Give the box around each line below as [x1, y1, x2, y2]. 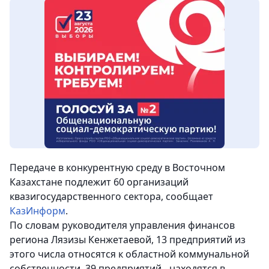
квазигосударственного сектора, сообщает [10, 190, 213, 204]
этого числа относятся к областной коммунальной [10, 247, 249, 261]
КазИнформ [10, 204, 65, 218]
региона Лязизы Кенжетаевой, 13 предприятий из [10, 233, 246, 247]
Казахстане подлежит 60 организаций [10, 175, 189, 189]
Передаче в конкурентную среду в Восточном [10, 161, 225, 175]
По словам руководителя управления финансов [10, 219, 235, 232]
